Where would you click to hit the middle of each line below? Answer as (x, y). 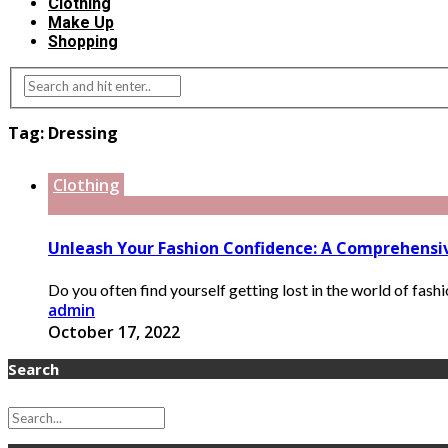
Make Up (81, 23)
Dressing (83, 133)
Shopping (83, 42)
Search (33, 368)
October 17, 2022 (114, 331)
